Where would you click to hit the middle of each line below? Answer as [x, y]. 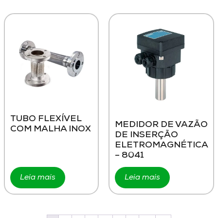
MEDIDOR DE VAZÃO [161, 125]
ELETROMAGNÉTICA [161, 145]
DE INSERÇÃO [146, 135]
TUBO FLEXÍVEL [46, 119]
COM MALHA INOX [51, 129]
